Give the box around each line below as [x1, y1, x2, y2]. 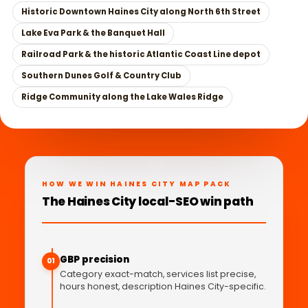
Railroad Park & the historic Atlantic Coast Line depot [21, 49, 261, 60]
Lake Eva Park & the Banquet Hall [21, 27, 165, 39]
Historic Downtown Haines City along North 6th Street [21, 6, 261, 18]
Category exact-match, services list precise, [60, 268, 256, 280]
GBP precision [60, 253, 130, 267]
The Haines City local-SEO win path [42, 193, 254, 210]
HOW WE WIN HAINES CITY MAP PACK [42, 179, 232, 190]
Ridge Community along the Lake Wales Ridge [21, 91, 223, 103]
